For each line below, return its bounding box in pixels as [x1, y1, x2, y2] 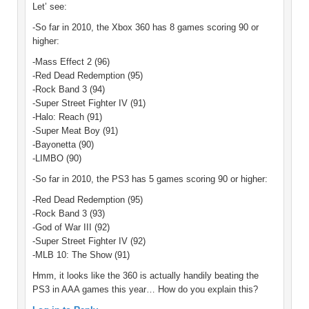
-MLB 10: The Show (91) [32, 250, 130, 261]
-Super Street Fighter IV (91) [32, 98, 146, 109]
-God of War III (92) [32, 222, 110, 233]
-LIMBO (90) [32, 153, 81, 164]
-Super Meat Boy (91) [32, 126, 118, 137]
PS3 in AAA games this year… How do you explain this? [32, 284, 258, 295]
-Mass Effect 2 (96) [32, 57, 110, 68]
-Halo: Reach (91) [32, 112, 102, 123]
